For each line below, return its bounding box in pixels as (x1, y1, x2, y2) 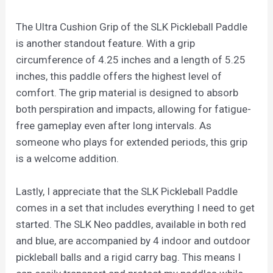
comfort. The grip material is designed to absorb (16, 86, 239, 99)
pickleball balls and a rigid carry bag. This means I (16, 250, 241, 263)
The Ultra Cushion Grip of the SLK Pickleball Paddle (16, 20, 248, 33)
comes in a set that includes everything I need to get (16, 201, 255, 214)
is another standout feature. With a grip (16, 37, 196, 49)
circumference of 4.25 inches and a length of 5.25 (16, 53, 246, 66)
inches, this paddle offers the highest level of (16, 69, 222, 82)
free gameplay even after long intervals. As (16, 119, 212, 132)
